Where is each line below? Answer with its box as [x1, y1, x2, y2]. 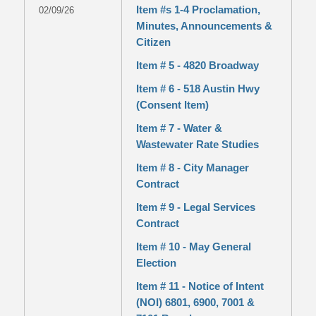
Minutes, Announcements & [135, 20, 272, 32]
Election [135, 257, 176, 269]
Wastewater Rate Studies [135, 138, 259, 150]
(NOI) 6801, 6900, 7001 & [135, 296, 255, 308]
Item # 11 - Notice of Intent [135, 280, 264, 292]
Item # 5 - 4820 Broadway [135, 59, 259, 71]
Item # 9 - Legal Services [135, 201, 255, 213]
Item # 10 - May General [135, 241, 251, 253]
